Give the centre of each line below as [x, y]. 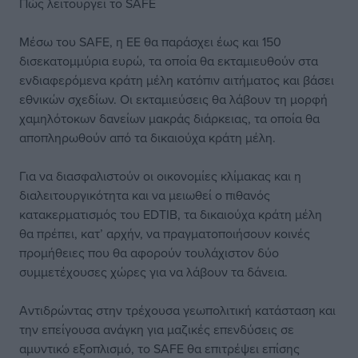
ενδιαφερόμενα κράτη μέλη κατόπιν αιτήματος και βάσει [177, 80]
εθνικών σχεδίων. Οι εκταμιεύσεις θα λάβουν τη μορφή [173, 99]
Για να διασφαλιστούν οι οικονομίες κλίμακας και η [160, 176]
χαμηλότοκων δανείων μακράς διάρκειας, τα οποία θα [169, 118]
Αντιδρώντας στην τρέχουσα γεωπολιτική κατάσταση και [177, 310]
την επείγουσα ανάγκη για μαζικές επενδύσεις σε [157, 329]
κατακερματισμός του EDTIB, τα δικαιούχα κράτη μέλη [171, 214]
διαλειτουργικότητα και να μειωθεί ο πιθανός [145, 195]
